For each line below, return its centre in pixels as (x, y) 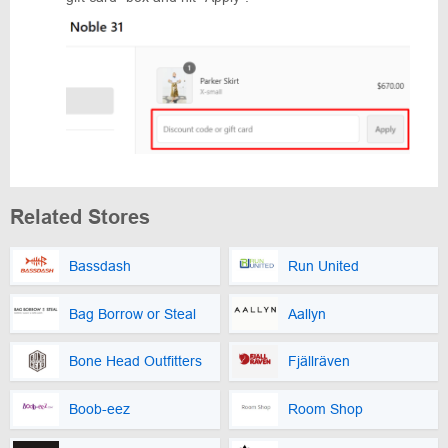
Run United (323, 265)
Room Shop (325, 409)
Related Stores (80, 216)
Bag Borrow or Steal (132, 313)
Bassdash (100, 265)
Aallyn (306, 313)
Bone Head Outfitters (135, 361)
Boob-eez (99, 409)
